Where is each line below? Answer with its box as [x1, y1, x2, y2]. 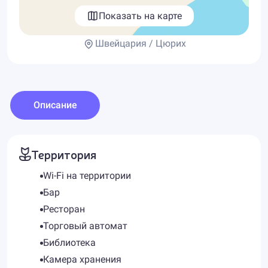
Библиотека [43, 237, 96, 248]
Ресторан [43, 203, 85, 215]
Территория [31, 146, 96, 162]
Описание [33, 99, 77, 111]
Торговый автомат [43, 220, 127, 232]
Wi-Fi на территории [43, 170, 131, 181]
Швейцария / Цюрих [95, 38, 186, 49]
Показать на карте [98, 10, 182, 22]
